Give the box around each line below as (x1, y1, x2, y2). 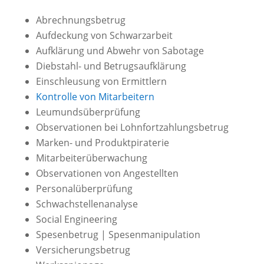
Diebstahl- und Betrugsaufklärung (35, 59, 186, 72)
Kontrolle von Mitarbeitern (35, 90, 154, 103)
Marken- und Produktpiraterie (35, 136, 169, 149)
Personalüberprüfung (35, 181, 133, 195)
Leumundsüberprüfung (35, 105, 140, 118)
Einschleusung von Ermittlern (35, 74, 167, 88)
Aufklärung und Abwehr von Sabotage (35, 44, 204, 57)
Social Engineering (35, 212, 117, 226)
